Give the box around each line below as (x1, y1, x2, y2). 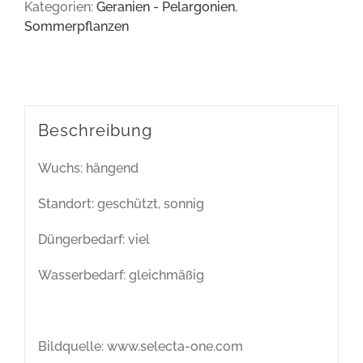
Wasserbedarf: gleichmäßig (37, 267, 204, 283)
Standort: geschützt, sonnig (37, 195, 204, 211)
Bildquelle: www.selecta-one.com (37, 338, 243, 354)
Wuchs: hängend (37, 160, 139, 176)
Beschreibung (37, 120, 152, 140)
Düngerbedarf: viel (37, 231, 150, 247)
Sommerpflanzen (24, 19, 129, 35)
